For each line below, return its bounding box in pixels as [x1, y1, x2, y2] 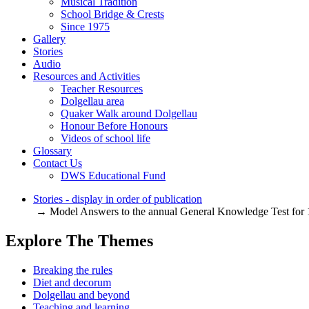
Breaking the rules [33, 264, 112, 277]
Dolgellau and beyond [33, 289, 130, 301]
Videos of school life [61, 132, 150, 145]
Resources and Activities [33, 70, 140, 83]
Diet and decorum [33, 277, 111, 289]
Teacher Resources [61, 83, 143, 95]
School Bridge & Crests [61, 8, 164, 21]
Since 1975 [61, 21, 110, 33]
